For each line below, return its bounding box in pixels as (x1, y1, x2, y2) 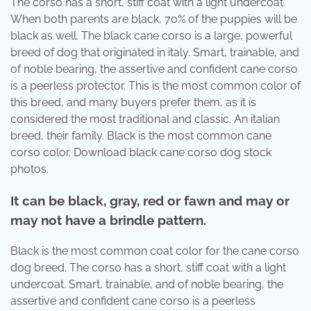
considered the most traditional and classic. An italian (10, 112, 280, 126)
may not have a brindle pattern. (10, 212, 206, 228)
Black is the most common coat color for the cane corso (10, 244, 299, 258)
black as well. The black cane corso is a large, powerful (10, 29, 292, 43)
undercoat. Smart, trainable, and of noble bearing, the (10, 277, 283, 291)
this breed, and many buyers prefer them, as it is (10, 96, 256, 110)
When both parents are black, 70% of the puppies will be (10, 12, 297, 26)
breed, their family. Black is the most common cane (10, 129, 271, 143)
